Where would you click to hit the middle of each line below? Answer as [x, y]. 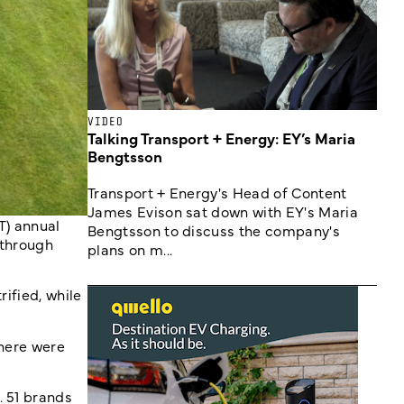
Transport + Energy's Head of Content [217, 192]
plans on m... [130, 249]
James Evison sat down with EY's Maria [223, 211]
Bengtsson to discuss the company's [214, 230]
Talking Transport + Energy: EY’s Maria [221, 138]
